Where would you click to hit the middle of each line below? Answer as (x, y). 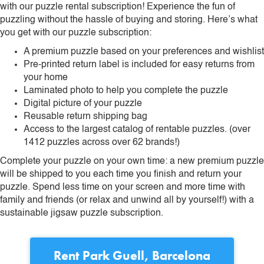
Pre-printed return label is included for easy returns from (139, 65)
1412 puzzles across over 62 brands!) (102, 142)
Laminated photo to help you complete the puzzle (126, 90)
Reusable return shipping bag (85, 116)
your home (46, 77)
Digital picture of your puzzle (83, 103)
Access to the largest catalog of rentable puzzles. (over (137, 129)
